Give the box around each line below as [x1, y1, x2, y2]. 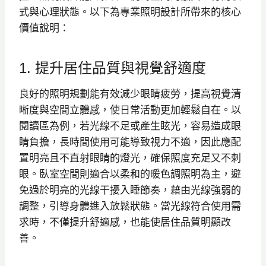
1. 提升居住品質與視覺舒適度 [19, 59, 206, 76]
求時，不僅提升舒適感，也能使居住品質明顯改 [19, 216, 231, 228]
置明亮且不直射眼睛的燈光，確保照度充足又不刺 [19, 151, 241, 164]
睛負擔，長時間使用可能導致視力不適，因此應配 [19, 135, 241, 148]
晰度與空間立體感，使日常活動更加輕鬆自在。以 [19, 103, 241, 116]
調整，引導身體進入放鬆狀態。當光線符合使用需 [19, 199, 241, 212]
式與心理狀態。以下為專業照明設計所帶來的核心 [19, 5, 241, 18]
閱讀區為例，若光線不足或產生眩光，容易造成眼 [19, 119, 241, 132]
